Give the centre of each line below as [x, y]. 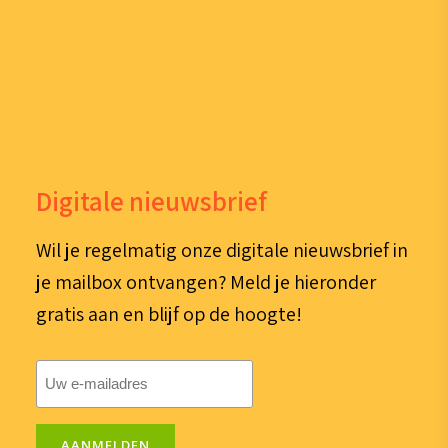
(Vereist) [130, 398]
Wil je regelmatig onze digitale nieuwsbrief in [221, 250]
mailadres [70, 397]
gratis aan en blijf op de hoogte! [168, 314]
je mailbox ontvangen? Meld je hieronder [205, 282]
